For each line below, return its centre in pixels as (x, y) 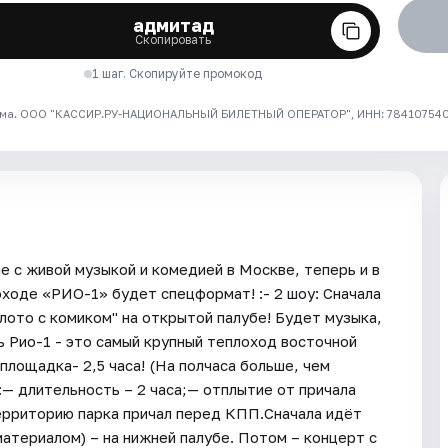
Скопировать (173, 39)
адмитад (173, 24)
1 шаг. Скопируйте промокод (177, 73)
